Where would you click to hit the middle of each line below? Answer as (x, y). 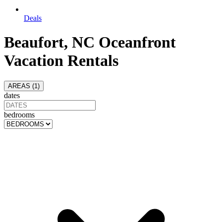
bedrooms (19, 114)
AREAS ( (21, 86)
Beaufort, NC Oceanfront (90, 42)
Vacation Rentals (61, 61)
